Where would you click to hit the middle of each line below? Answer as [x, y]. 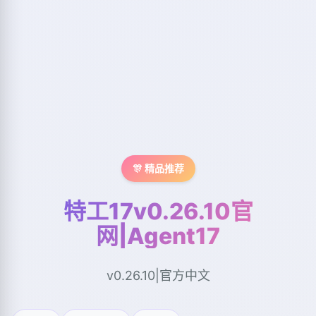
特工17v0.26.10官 [158, 211]
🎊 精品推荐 [158, 168]
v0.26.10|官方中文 [158, 275]
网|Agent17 [158, 236]
